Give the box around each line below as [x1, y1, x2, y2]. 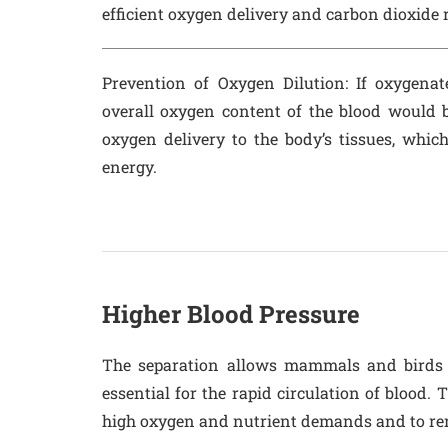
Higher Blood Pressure [102, 298, 360, 331]
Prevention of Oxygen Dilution [102, 72, 345, 94]
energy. [102, 156, 157, 178]
